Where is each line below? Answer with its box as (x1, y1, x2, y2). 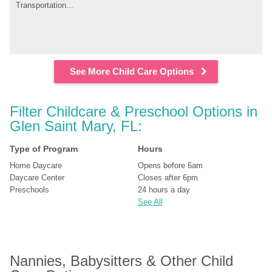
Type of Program (10, 144, 78, 154)
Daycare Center (10, 173, 65, 182)
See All (137, 197, 163, 206)
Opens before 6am (137, 161, 203, 170)
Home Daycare (10, 161, 63, 170)
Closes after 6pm (137, 173, 198, 182)
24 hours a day (137, 185, 190, 194)
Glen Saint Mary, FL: (10, 118, 143, 134)
